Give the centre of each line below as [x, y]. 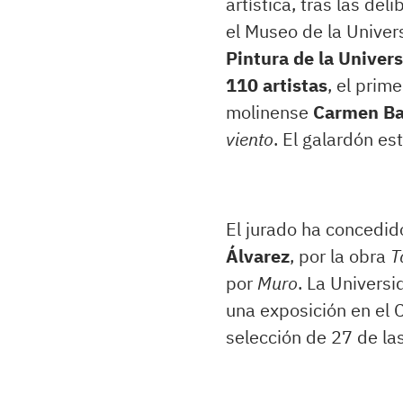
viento [250, 139]
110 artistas [277, 85]
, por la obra [340, 256]
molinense [269, 112]
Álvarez [258, 256]
